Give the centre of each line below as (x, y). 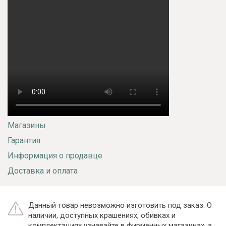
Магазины (27, 125)
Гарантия (24, 140)
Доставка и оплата (43, 171)
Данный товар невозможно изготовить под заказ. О (120, 205)
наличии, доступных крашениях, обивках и (102, 215)
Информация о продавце (55, 155)
